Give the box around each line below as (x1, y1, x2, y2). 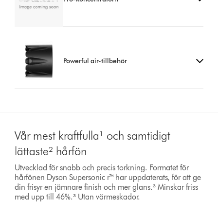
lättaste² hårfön (15, 144, 87, 158)
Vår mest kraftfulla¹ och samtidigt (15, 128, 171, 143)
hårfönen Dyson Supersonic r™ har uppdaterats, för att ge (15, 172, 201, 182)
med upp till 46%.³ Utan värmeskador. (15, 192, 141, 201)
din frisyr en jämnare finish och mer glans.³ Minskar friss (15, 182, 199, 192)
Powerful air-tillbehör (63, 56, 127, 65)
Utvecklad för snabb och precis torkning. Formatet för (15, 163, 189, 172)
